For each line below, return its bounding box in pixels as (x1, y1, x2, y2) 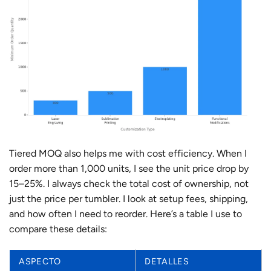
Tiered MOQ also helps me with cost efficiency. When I (9, 148, 247, 159)
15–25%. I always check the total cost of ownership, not (9, 178, 249, 189)
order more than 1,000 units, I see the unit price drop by (9, 163, 249, 174)
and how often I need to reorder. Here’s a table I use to (9, 208, 242, 220)
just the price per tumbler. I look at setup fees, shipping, (9, 193, 248, 204)
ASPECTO (19, 255, 62, 267)
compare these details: (9, 223, 107, 235)
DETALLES (145, 255, 189, 267)
